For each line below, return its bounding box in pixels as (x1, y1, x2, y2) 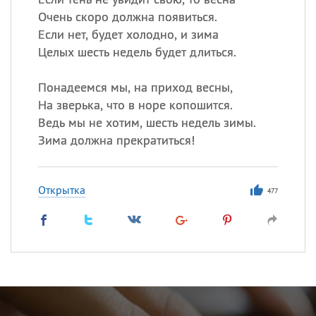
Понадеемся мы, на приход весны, (37, 79, 233, 95)
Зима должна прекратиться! (37, 132, 195, 148)
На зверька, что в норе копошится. (37, 97, 233, 113)
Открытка (37, 183, 85, 197)
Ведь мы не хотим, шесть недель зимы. (37, 114, 256, 130)
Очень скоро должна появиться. (37, 8, 217, 25)
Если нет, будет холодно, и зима (37, 26, 219, 42)
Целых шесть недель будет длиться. (37, 44, 236, 60)
